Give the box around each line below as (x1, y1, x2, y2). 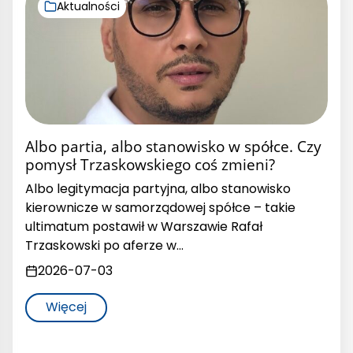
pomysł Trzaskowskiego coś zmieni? (25, 153, 275, 175)
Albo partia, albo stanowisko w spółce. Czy (25, 135, 321, 157)
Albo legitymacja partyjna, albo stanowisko (25, 179, 291, 198)
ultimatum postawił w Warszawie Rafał (25, 217, 262, 236)
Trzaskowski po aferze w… (25, 236, 184, 255)
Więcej (46, 298, 87, 317)
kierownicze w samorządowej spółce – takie (25, 198, 295, 217)
